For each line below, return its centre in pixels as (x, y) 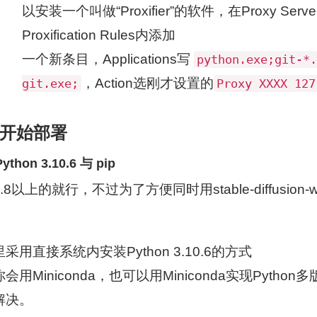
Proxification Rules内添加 (99, 35)
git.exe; (50, 83)
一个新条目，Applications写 (108, 59)
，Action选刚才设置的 (148, 83)
